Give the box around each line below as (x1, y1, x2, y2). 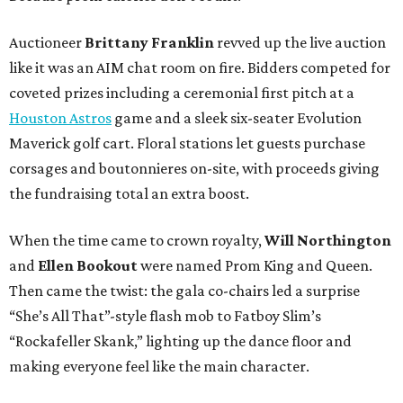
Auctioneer (9, 33, 85, 52)
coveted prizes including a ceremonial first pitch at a (9, 84, 354, 103)
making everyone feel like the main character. (9, 357, 309, 376)
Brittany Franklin (85, 33, 214, 52)
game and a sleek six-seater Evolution (112, 109, 362, 128)
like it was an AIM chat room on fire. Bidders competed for (9, 58, 390, 77)
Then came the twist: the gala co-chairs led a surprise (9, 282, 360, 300)
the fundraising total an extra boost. (9, 184, 249, 203)
